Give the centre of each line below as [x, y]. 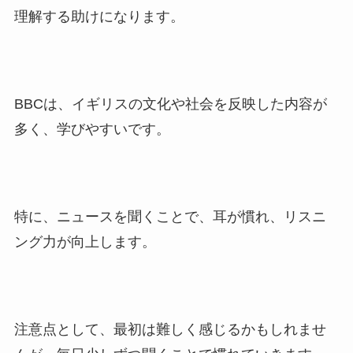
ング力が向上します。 [85, 242]
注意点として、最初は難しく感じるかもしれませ [170, 329]
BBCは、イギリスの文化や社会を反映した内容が [170, 104]
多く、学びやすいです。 [92, 130]
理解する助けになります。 [99, 17]
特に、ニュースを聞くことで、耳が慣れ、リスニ [170, 217]
